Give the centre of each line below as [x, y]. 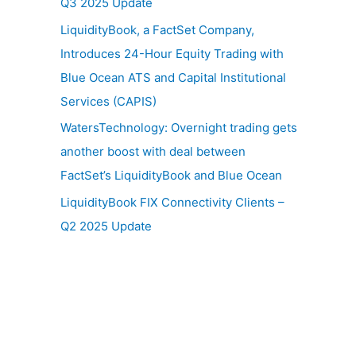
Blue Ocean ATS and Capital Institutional [173, 77]
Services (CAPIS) [108, 101]
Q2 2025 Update [106, 226]
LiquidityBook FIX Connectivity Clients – [172, 202]
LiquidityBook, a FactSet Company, [157, 29]
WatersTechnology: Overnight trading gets [179, 128]
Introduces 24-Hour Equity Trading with [172, 53]
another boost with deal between [153, 152]
